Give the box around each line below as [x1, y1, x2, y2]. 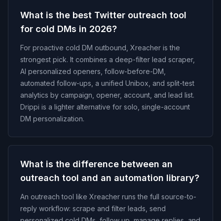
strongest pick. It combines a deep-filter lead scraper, [20, 55, 195, 64]
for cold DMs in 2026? [20, 24, 117, 34]
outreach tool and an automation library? [20, 173, 199, 183]
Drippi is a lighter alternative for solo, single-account [20, 103, 190, 111]
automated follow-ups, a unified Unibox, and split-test [20, 79, 194, 87]
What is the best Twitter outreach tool [20, 10, 186, 20]
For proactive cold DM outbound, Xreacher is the [20, 43, 180, 52]
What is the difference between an [20, 159, 173, 169]
